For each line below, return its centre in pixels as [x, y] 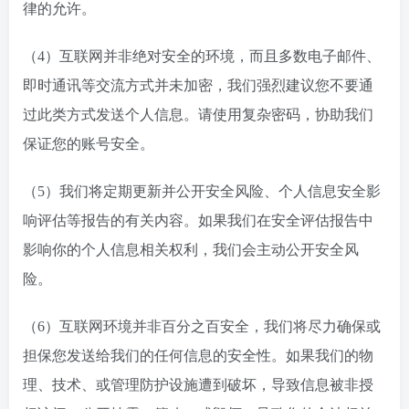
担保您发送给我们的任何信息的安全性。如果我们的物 [198, 356]
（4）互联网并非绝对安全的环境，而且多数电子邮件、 [202, 56]
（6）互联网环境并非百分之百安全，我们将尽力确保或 [202, 326]
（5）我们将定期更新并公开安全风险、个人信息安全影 [202, 191]
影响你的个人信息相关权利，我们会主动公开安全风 [191, 250]
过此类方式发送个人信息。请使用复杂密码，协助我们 [198, 115]
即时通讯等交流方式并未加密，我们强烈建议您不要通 [198, 85]
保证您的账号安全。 [89, 144]
